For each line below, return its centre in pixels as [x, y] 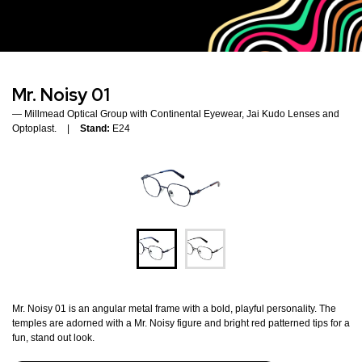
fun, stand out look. [53, 338]
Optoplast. [34, 129]
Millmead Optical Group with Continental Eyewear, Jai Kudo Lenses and [182, 114]
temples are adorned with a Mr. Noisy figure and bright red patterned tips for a [181, 324]
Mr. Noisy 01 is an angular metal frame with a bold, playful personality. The [174, 309]
